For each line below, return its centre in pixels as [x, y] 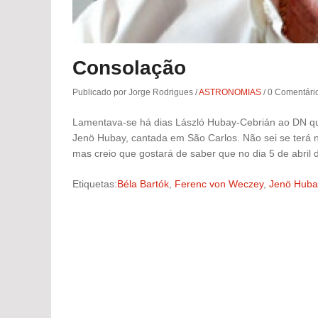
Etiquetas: [95, 184]
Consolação [129, 68]
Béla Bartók [143, 184]
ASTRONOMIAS [230, 93]
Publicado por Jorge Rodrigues [134, 93]
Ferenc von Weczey [219, 184]
